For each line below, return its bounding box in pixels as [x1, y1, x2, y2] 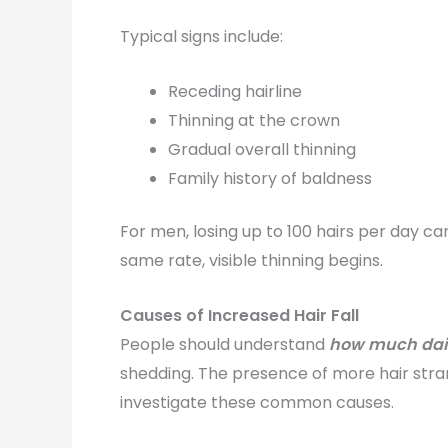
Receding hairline [168, 79, 302, 103]
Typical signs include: [120, 25, 283, 49]
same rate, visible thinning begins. [120, 248, 383, 272]
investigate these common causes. [120, 390, 394, 414]
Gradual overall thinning [168, 137, 356, 161]
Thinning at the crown [168, 108, 340, 132]
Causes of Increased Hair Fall [120, 303, 359, 327]
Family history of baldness [168, 166, 372, 190]
